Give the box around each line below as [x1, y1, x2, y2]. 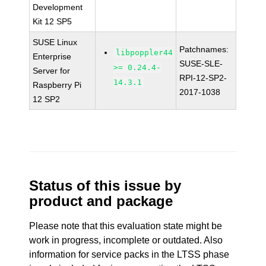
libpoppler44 [116, 48, 173, 57]
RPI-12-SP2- [179, 73, 227, 83]
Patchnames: [179, 45, 229, 54]
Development [33, 2, 83, 12]
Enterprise [33, 52, 72, 61]
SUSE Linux [33, 37, 78, 47]
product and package [29, 193, 173, 209]
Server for [33, 66, 71, 75]
